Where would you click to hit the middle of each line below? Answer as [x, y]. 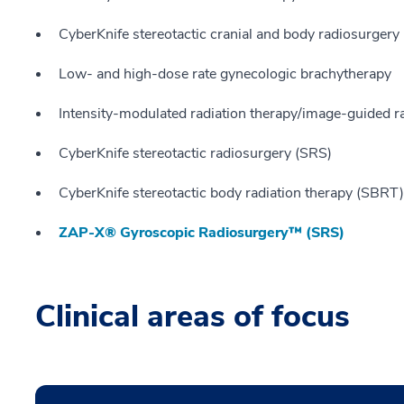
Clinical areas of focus [193, 317]
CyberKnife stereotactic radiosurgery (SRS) [195, 153]
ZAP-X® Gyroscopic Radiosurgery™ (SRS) [202, 233]
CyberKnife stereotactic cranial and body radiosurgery [229, 34]
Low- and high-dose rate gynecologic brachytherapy [225, 74]
